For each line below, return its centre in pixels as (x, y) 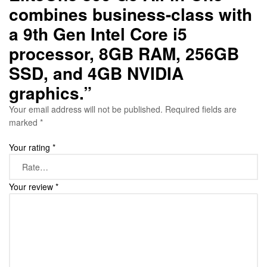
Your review (32, 186)
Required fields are (201, 109)
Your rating (31, 147)
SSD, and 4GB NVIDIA (96, 73)
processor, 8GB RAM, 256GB (124, 54)
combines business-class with (131, 14)
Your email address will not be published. (86, 109)
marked (24, 122)
